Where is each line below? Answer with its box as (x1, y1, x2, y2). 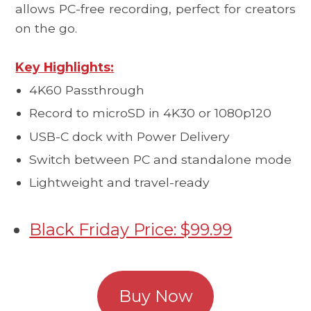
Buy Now (118, 286, 193, 307)
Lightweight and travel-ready (29, 175, 210, 190)
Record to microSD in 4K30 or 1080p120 (29, 106, 272, 121)
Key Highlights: (15, 59, 115, 74)
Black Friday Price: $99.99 (29, 219, 233, 240)
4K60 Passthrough (29, 83, 145, 98)
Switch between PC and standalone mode (29, 151, 292, 167)
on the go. (15, 20, 78, 35)
